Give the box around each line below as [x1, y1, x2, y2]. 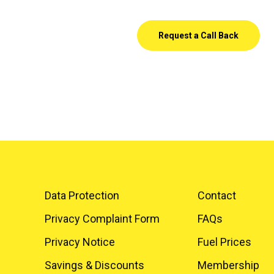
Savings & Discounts [44, 259, 144, 272]
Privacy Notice [44, 235, 115, 248]
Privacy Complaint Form [44, 212, 160, 225]
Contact [197, 189, 236, 202]
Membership [197, 259, 259, 272]
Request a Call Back [158, 31, 239, 40]
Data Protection [44, 189, 119, 202]
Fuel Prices [197, 235, 251, 248]
